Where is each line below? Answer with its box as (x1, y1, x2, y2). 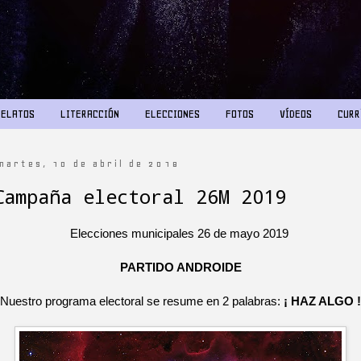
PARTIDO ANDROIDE (119, 260, 242, 275)
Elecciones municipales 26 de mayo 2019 (69, 226, 292, 241)
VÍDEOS (279, 106, 312, 121)
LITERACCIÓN (60, 106, 119, 121)
